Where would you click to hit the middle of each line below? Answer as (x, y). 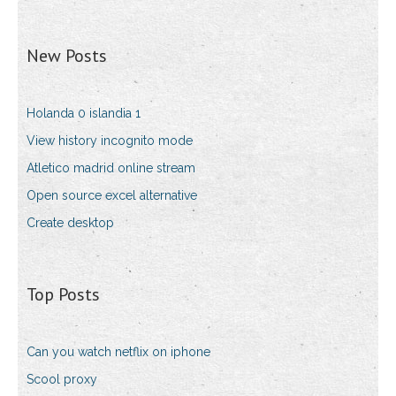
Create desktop (70, 223)
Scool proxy (62, 380)
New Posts (67, 56)
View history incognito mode (110, 141)
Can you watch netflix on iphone (118, 352)
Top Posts (63, 295)
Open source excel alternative (112, 196)
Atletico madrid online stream (111, 168)
